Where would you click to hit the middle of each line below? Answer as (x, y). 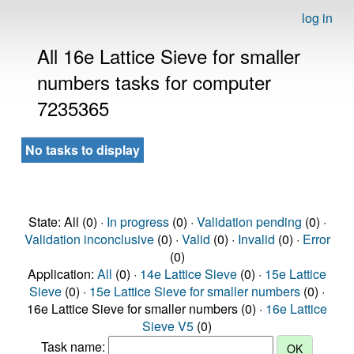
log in (317, 18)
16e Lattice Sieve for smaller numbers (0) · (146, 309)
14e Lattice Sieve (188, 274)
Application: (62, 274)
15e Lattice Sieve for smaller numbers (195, 291)
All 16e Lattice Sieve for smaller (169, 56)
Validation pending (249, 222)
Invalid (256, 239)
